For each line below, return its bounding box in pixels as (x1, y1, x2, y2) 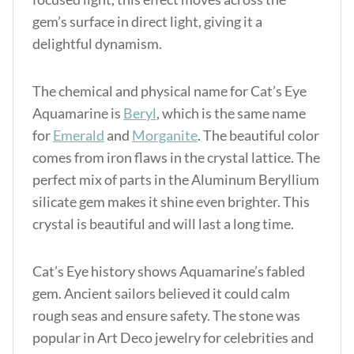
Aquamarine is (32, 104, 123, 122)
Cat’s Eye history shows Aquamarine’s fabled (32, 262, 305, 280)
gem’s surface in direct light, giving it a (32, 13, 262, 30)
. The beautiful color (198, 126, 319, 144)
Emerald (53, 126, 104, 144)
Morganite (132, 126, 198, 144)
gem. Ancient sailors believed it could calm (32, 284, 290, 302)
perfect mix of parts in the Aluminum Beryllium (32, 171, 319, 188)
